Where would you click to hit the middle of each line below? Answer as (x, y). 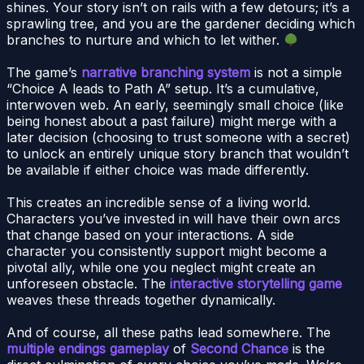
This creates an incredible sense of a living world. (158, 203)
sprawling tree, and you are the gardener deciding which (181, 24)
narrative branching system (166, 73)
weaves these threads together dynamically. (141, 300)
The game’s (44, 73)
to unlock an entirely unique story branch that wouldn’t (178, 154)
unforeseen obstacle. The (88, 284)
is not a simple (296, 73)
